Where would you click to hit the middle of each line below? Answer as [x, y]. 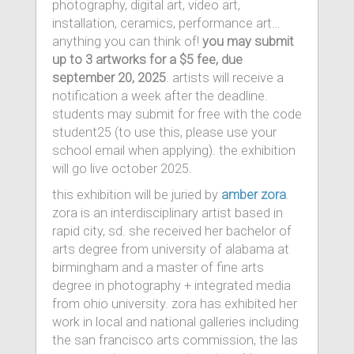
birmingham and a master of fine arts [158, 267]
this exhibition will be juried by [137, 195]
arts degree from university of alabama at [171, 249]
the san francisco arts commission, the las [175, 340]
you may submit [248, 41]
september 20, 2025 [109, 78]
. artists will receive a [225, 78]
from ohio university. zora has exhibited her [175, 304]
